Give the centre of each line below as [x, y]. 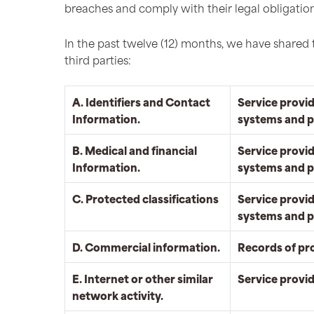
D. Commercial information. [146, 246]
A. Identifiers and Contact [141, 101]
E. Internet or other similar [143, 278]
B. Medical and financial [135, 150]
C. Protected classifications [145, 198]
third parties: [98, 59]
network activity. [118, 295]
